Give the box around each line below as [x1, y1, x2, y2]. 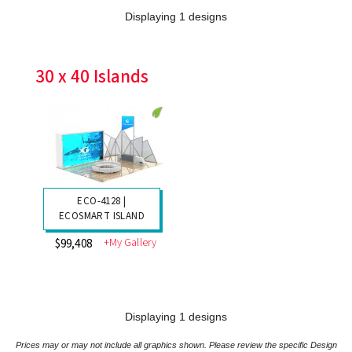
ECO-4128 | [77, 193, 126, 208]
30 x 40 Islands [35, 63, 148, 90]
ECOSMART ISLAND [58, 208, 145, 223]
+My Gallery [103, 234, 156, 251]
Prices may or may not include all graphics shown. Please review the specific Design [15, 339, 337, 350]
